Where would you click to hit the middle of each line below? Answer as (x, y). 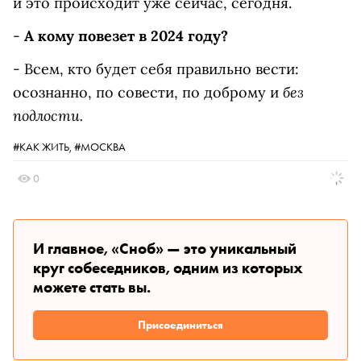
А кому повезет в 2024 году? (124, 36)
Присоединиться (180, 325)
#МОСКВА (100, 147)
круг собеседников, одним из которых (168, 268)
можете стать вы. (92, 287)
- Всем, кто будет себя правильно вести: (156, 69)
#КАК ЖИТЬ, (44, 147)
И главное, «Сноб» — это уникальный (165, 249)
